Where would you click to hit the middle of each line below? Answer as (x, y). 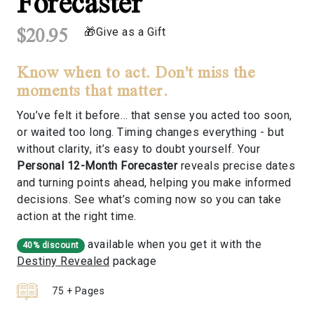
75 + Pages (78, 291)
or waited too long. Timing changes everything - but (151, 132)
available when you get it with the (173, 245)
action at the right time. (77, 217)
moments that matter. (92, 90)
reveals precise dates (236, 166)
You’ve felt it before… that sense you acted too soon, (155, 116)
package (133, 261)
